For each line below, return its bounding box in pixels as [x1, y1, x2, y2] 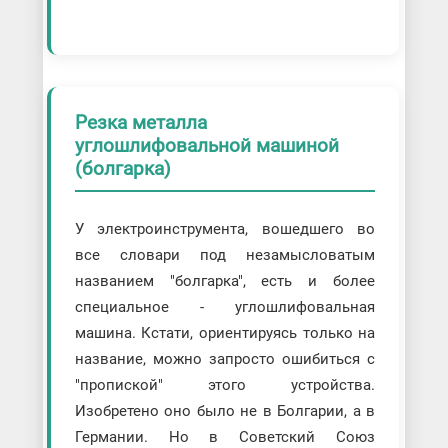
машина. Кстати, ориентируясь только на [74, 323, 376, 342]
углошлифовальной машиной [74, 133, 339, 157]
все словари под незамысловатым [74, 245, 376, 264]
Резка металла [74, 110, 207, 134]
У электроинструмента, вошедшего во [74, 219, 376, 238]
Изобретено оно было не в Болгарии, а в [74, 401, 376, 420]
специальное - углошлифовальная [74, 297, 376, 316]
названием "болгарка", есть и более [74, 271, 376, 290]
